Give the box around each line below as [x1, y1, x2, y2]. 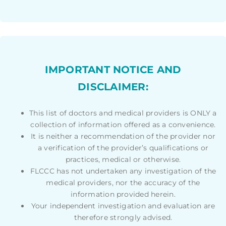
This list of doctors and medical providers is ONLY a [29, 108, 217, 118]
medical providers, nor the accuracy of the [46, 178, 200, 187]
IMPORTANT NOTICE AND [44, 63, 182, 76]
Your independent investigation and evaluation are [31, 201, 215, 210]
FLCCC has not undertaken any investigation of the [30, 166, 216, 176]
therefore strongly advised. [74, 212, 173, 222]
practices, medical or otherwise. [65, 154, 181, 164]
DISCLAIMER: [78, 80, 148, 93]
